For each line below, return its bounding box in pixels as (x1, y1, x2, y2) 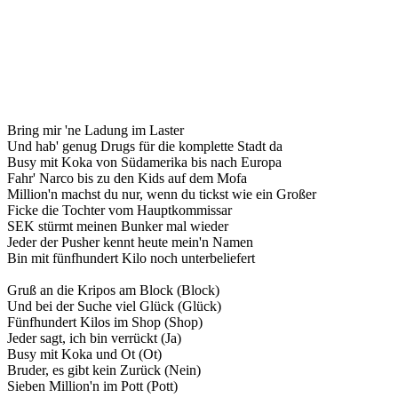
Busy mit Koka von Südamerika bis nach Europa (7, 154, 282, 170)
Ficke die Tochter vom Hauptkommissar (7, 202, 232, 218)
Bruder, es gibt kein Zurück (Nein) (7, 362, 201, 378)
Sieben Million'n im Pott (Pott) (7, 378, 178, 394)
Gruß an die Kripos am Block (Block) (7, 282, 219, 298)
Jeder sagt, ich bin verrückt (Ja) (7, 330, 181, 346)
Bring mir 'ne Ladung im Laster (7, 122, 184, 138)
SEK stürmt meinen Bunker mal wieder (7, 218, 228, 234)
